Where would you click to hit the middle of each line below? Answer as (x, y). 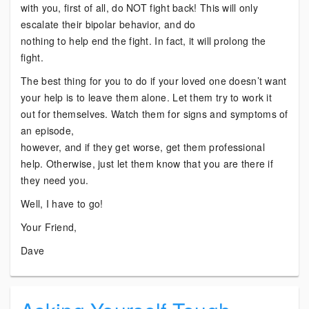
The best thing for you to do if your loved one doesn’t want (154, 81)
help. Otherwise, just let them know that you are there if (147, 163)
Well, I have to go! (62, 203)
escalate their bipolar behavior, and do (108, 24)
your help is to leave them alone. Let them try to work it (147, 97)
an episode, (48, 130)
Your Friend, (49, 227)
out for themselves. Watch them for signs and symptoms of (154, 114)
